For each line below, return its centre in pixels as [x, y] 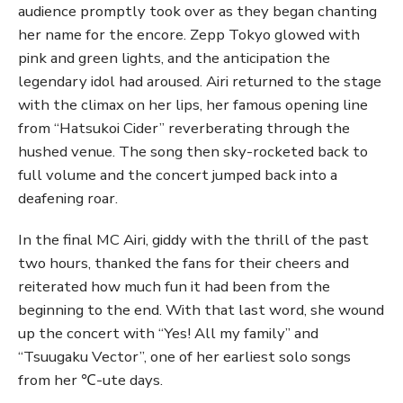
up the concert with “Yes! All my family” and [168, 334]
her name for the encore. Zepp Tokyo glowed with [189, 35]
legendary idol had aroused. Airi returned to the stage [200, 82]
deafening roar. [68, 199]
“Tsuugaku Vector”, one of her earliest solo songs [184, 357]
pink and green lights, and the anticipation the [174, 58]
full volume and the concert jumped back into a [178, 175]
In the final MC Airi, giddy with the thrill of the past [193, 240]
